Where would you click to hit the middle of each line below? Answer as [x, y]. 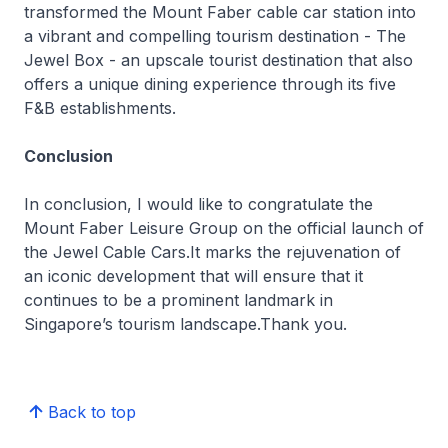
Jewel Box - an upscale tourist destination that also [218, 60]
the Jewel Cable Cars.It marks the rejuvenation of [212, 252]
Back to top [92, 412]
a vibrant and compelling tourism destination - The [215, 36]
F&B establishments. [100, 108]
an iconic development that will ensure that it [193, 276]
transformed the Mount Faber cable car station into [220, 12]
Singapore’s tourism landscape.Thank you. [185, 324]
